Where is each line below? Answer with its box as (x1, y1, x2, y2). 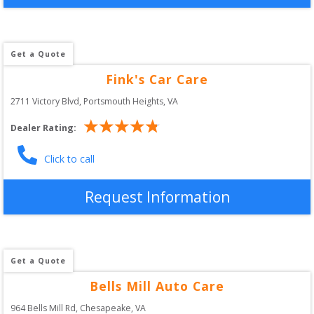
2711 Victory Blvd (11, 95, 79, 107)
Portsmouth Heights (83, 95, 163, 107)
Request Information (84, 186, 230, 207)
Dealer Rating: (11, 122, 76, 135)
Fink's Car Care (106, 70, 208, 88)
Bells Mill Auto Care (90, 277, 224, 294)
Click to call (44, 151, 95, 165)
